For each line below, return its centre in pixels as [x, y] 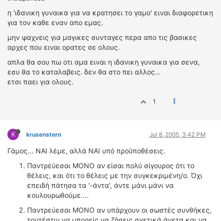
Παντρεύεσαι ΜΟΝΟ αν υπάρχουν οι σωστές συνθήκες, [119, 210]
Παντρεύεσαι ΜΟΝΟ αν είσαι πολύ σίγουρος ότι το [111, 166]
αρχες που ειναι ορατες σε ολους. [64, 47]
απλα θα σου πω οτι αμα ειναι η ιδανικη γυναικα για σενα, [104, 62]
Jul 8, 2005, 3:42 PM [178, 134]
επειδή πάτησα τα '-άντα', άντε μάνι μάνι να [100, 185]
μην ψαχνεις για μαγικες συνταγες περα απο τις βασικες [102, 37]
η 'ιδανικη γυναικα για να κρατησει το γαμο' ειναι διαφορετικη [110, 13]
